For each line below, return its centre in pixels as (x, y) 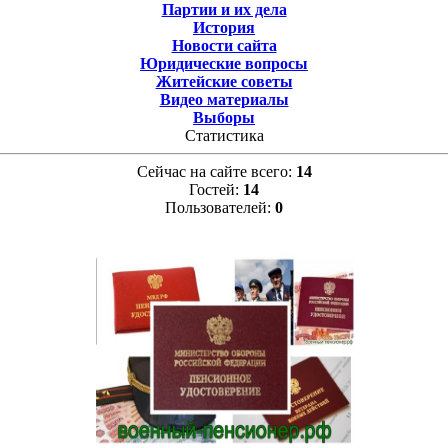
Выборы (224, 117)
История (224, 27)
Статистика (224, 135)
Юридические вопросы (224, 63)
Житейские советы (224, 81)
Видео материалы (224, 99)
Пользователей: (220, 207)
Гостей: (216, 189)
